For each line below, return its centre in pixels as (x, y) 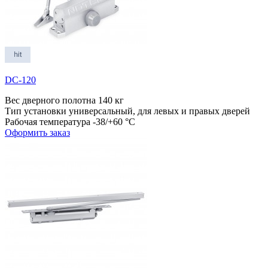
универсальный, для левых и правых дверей (159, 111)
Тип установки (36, 111)
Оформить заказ (37, 132)
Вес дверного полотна (50, 100)
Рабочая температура (48, 121)
